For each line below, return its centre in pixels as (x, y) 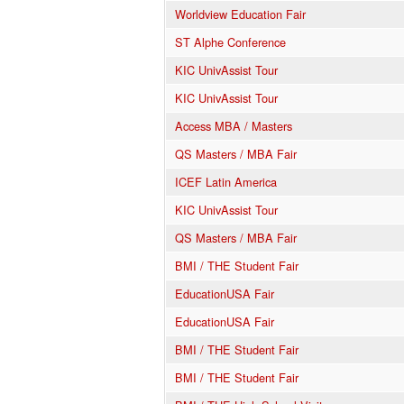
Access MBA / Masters (234, 125)
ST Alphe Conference (230, 41)
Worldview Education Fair (240, 14)
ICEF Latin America (226, 181)
